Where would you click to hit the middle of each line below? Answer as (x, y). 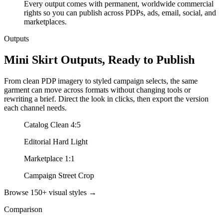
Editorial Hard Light (56, 141)
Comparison (23, 209)
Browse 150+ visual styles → (50, 192)
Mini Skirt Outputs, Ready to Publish (99, 59)
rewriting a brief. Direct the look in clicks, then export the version (106, 99)
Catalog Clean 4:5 (52, 124)
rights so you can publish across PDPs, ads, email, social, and (120, 13)
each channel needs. (35, 108)
